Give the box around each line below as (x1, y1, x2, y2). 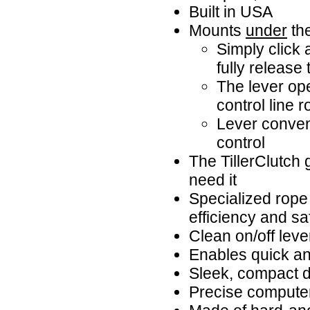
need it (189, 171, 237, 189)
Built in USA (189, 3, 273, 21)
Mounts (189, 21, 246, 39)
